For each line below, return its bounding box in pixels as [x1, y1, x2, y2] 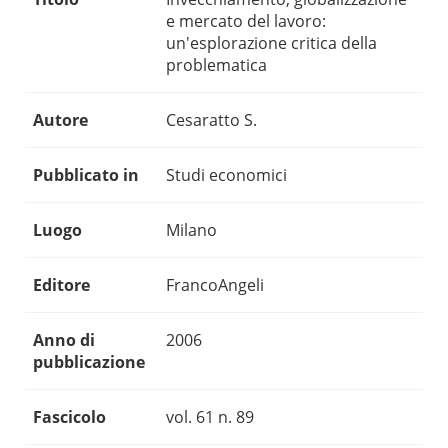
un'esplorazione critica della [166, 32, 377, 55]
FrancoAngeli [166, 274, 264, 297]
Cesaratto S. [166, 109, 257, 132]
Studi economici [166, 164, 287, 187]
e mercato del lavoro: [166, 10, 326, 33]
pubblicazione [33, 351, 145, 374]
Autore [33, 109, 88, 132]
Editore [33, 274, 90, 297]
